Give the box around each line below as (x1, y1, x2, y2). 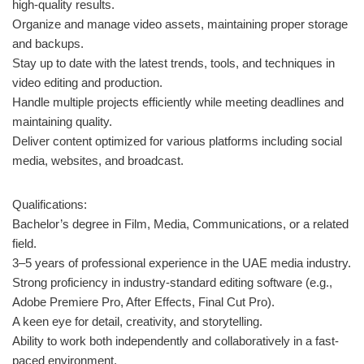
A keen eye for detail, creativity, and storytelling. (12, 314, 262, 328)
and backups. (12, 36, 84, 50)
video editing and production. (12, 75, 162, 89)
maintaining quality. (12, 114, 112, 128)
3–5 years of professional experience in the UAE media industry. (12, 255, 351, 270)
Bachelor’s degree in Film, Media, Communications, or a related (12, 216, 349, 231)
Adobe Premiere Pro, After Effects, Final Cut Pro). (12, 294, 275, 309)
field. (12, 236, 37, 250)
